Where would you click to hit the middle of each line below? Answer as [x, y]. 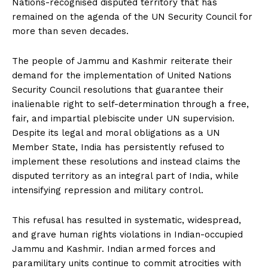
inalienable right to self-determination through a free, [130, 104]
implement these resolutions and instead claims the [126, 161]
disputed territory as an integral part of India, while [125, 176]
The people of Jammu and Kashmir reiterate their [122, 61]
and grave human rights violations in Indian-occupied [127, 234]
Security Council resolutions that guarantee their [118, 89]
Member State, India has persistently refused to [118, 147]
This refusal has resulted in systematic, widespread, [127, 220]
